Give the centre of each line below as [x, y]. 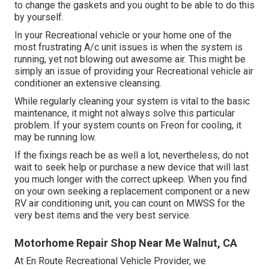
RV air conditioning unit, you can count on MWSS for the [130, 204]
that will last [222, 168]
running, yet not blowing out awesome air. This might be [130, 59]
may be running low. [55, 138]
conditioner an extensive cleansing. [88, 83]
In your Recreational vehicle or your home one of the [123, 35]
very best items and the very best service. [103, 216]
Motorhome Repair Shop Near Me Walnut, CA [126, 243]
